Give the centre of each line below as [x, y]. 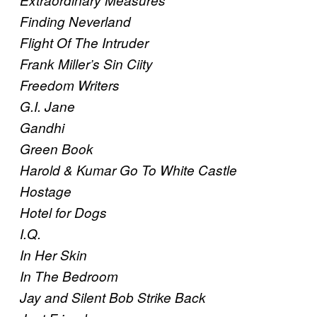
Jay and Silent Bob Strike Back [113, 298]
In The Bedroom [69, 276]
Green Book [57, 149]
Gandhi [42, 128]
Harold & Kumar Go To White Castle [128, 170]
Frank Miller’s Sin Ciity [86, 64]
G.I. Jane [47, 106]
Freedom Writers [70, 85]
